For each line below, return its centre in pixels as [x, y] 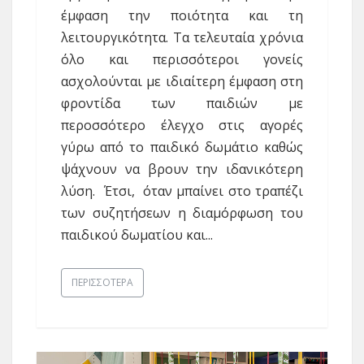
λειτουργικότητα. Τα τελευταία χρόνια [182, 37]
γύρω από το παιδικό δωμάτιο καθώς [182, 147]
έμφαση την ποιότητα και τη [182, 15]
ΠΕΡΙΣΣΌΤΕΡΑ [102, 283]
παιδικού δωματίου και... [137, 234]
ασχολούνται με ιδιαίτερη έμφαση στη [182, 81]
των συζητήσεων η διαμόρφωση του [182, 212]
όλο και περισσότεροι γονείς [182, 59]
